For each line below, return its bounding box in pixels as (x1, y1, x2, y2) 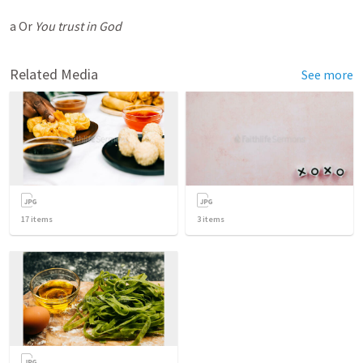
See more (301, 66, 353, 83)
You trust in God (35, 18, 122, 34)
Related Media (10, 65, 98, 83)
